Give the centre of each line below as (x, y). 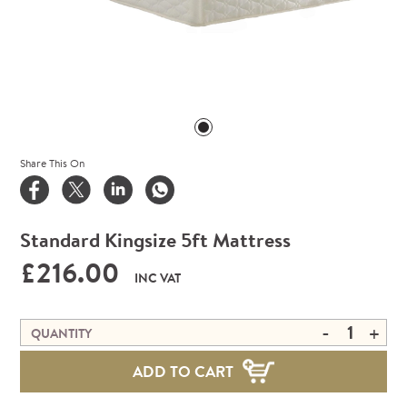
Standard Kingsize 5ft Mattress (156, 239)
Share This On (53, 163)
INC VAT (158, 278)
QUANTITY (62, 333)
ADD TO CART (183, 371)
